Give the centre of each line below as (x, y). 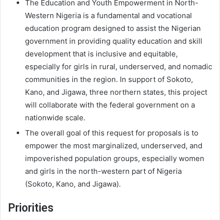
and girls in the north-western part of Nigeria (103, 171)
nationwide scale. (55, 118)
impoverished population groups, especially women (115, 159)
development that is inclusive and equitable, (101, 54)
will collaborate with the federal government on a (110, 105)
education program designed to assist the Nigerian (113, 28)
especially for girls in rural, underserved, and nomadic (119, 67)
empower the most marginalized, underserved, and (114, 146)
